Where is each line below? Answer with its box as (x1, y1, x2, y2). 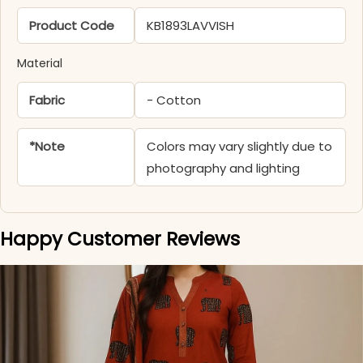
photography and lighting (147, 160, 301, 177)
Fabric (29, 92, 65, 109)
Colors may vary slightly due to (147, 138, 333, 156)
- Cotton (147, 92, 202, 109)
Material (17, 55, 62, 72)
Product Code (29, 17, 114, 35)
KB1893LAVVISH (147, 17, 235, 35)
